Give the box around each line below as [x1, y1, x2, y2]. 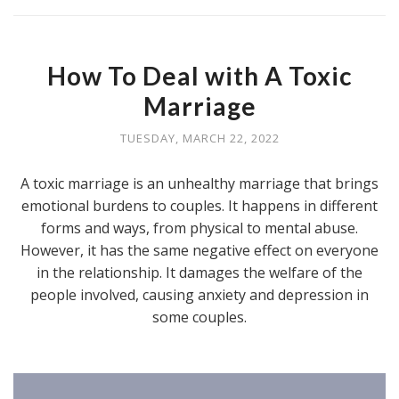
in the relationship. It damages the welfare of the [37, 262, 362, 282]
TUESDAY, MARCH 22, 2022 [119, 129, 280, 146]
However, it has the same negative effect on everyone [20, 240, 379, 260]
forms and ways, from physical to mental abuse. [41, 217, 358, 238]
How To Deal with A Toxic [46, 60, 353, 91]
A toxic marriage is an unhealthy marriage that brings [20, 173, 379, 193]
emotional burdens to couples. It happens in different [21, 195, 378, 216]
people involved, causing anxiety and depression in [30, 284, 369, 305]
